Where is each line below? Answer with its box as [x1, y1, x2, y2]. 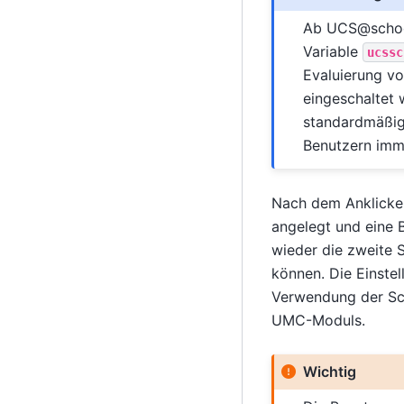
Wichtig [302, 363, 356, 381]
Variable [302, 42, 363, 61]
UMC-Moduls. [271, 310, 365, 329]
